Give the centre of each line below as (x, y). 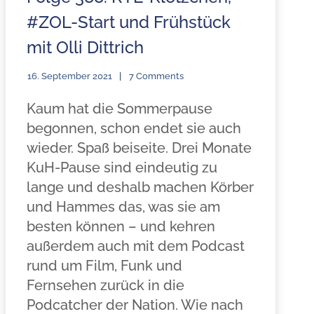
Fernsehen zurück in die (105, 285)
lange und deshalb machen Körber (140, 187)
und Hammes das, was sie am (123, 207)
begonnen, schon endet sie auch (134, 128)
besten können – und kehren (121, 226)
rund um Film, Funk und (104, 266)
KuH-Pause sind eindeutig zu (122, 168)
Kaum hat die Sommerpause (119, 109)
